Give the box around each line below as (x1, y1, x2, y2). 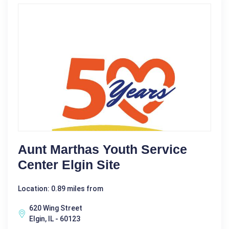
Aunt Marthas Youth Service (18, 142, 187, 156)
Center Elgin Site (18, 157, 120, 172)
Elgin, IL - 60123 (29, 214, 80, 223)
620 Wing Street (29, 203, 82, 212)
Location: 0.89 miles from (18, 184, 103, 193)
